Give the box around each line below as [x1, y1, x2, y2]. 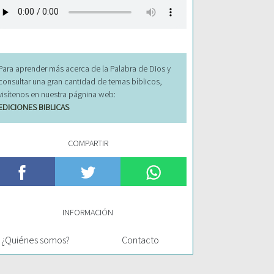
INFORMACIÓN [62, 207, 113, 218]
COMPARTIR [67, 137, 108, 149]
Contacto [121, 234, 159, 246]
